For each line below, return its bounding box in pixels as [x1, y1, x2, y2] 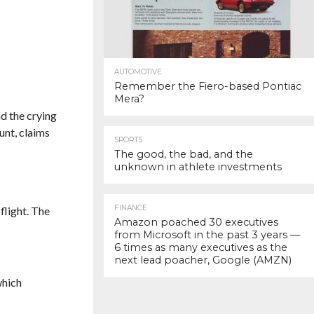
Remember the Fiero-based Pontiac [114, 80, 301, 93]
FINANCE [114, 203, 147, 212]
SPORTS [114, 135, 142, 144]
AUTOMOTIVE [114, 67, 162, 76]
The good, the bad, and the [114, 148, 253, 161]
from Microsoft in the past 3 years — [114, 228, 300, 241]
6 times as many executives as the [114, 241, 287, 254]
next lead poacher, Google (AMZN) [114, 254, 292, 266]
